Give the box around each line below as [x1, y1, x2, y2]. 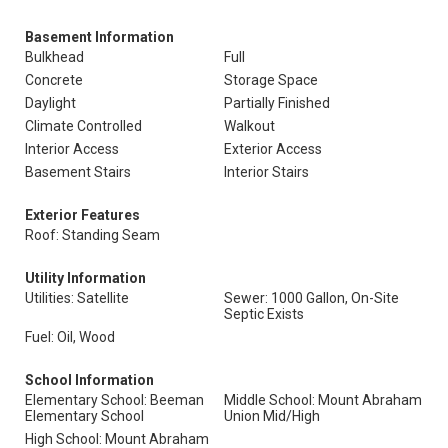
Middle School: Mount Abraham [224, 392, 422, 408]
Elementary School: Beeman [25, 392, 204, 408]
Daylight [25, 95, 76, 111]
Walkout [224, 118, 275, 134]
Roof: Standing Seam [25, 227, 160, 243]
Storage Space [224, 72, 318, 88]
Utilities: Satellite [25, 290, 129, 306]
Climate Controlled [25, 118, 142, 134]
